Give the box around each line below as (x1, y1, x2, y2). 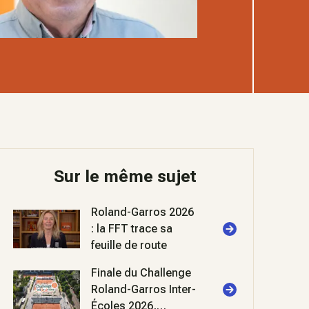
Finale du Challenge (91, 266, 192, 279)
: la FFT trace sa (91, 222, 173, 235)
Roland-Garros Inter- (91, 283, 197, 296)
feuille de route (91, 239, 168, 252)
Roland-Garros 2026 (91, 206, 195, 219)
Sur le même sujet (53, 167, 197, 186)
